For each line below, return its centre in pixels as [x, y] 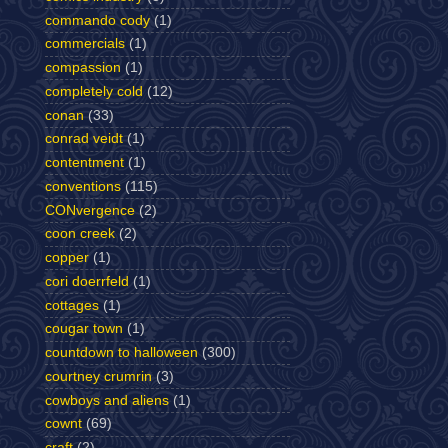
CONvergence [90, 210]
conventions [83, 186]
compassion [83, 67]
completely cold [94, 91]
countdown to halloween [121, 352]
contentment [84, 162]
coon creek [80, 234]
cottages [72, 305]
